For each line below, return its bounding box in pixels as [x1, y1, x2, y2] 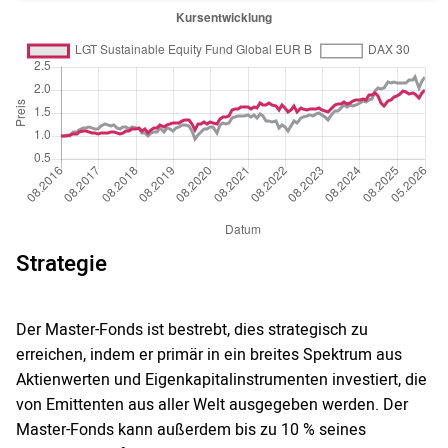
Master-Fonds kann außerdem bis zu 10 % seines [16, 418, 366, 443]
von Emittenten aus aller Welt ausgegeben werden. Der [16, 393, 408, 418]
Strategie [16, 248, 107, 281]
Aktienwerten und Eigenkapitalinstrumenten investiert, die [16, 368, 427, 393]
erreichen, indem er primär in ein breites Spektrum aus [16, 343, 402, 368]
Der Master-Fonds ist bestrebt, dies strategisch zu [16, 318, 368, 343]
